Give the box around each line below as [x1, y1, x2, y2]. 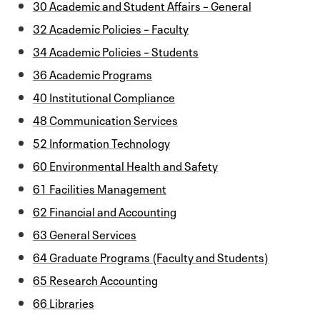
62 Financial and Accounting [33, 201, 176, 219]
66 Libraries [33, 293, 94, 311]
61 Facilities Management [33, 179, 166, 196]
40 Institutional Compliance [33, 87, 175, 105]
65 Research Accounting [33, 270, 158, 288]
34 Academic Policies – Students [33, 41, 199, 59]
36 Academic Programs [33, 64, 152, 82]
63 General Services [33, 224, 136, 242]
